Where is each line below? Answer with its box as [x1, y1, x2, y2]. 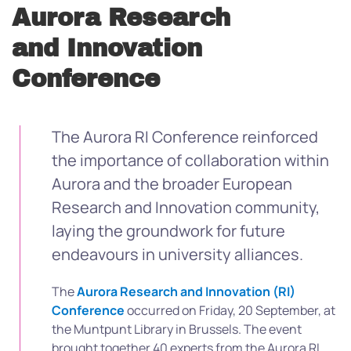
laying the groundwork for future [52, 220, 285, 241]
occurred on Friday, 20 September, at [125, 302, 335, 319]
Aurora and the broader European [52, 173, 292, 194]
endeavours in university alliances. [52, 244, 303, 265]
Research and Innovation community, [52, 197, 320, 218]
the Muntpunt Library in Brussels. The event [52, 320, 302, 338]
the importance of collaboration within [52, 150, 329, 171]
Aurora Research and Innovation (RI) [77, 283, 295, 300]
